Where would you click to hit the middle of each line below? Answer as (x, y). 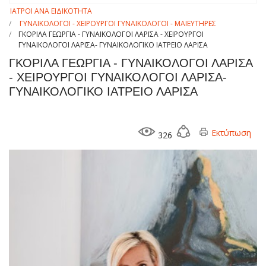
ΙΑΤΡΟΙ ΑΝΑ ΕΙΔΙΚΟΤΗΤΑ (51, 11)
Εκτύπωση (230, 133)
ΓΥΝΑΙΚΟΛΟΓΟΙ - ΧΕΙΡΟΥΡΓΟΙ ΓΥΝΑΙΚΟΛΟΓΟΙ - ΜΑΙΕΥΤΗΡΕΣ (118, 24)
